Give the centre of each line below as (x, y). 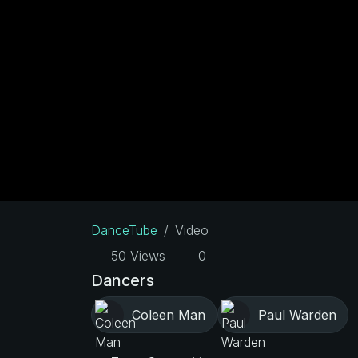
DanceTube (124, 230)
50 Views (136, 255)
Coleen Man (168, 314)
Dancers (123, 280)
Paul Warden (297, 314)
